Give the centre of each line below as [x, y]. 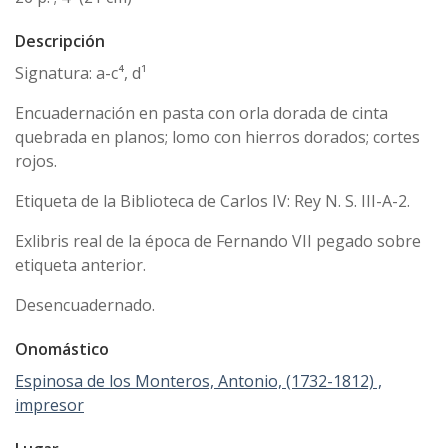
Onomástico [62, 348]
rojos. [36, 160]
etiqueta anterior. [80, 264]
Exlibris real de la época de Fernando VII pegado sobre [218, 240]
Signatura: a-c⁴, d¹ [81, 72]
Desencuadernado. [85, 304]
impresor [49, 404]
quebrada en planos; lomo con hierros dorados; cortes [217, 136]
